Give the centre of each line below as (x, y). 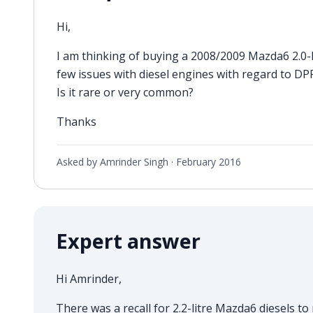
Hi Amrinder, (89, 278)
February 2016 (209, 161)
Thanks (77, 121)
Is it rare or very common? (125, 92)
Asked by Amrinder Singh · (116, 161)
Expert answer (128, 240)
